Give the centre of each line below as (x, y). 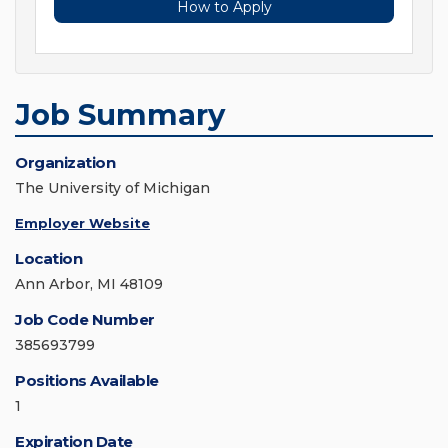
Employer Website (82, 223)
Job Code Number (85, 320)
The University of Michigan (112, 188)
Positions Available (87, 381)
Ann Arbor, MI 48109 (89, 284)
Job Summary (120, 115)
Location (48, 259)
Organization (65, 163)
